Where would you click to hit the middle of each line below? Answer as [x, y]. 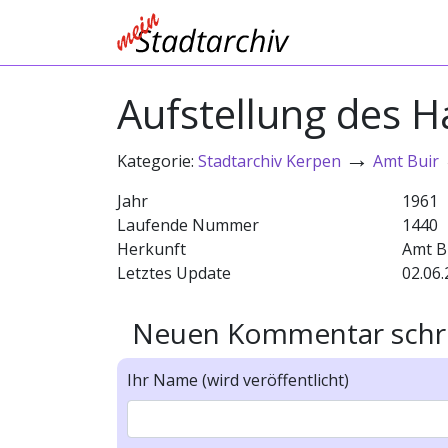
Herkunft [151, 249]
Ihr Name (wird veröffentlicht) [238, 380]
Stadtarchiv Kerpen [269, 161]
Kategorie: [157, 161]
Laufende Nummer [188, 225]
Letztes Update [174, 273]
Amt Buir [406, 161]
